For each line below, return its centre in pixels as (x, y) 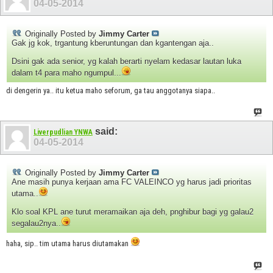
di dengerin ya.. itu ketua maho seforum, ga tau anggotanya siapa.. (111, 90)
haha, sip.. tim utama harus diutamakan (68, 244)
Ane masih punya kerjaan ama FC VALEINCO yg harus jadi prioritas (132, 182)
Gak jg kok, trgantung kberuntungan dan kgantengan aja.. (113, 43)
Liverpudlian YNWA (63, 133)
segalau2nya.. (36, 224)
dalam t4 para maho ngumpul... (66, 73)
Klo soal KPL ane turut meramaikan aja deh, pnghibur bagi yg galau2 (133, 212)
